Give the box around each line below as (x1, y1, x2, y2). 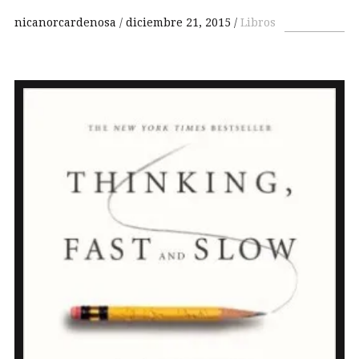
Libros (240, 15, 276, 29)
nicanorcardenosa (14, 15, 119, 29)
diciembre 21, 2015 (126, 15, 231, 29)
